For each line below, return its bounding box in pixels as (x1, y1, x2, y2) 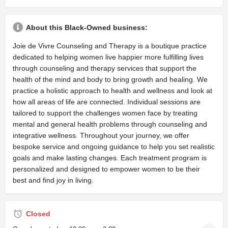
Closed (26, 209, 50, 218)
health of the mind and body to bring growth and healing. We (13, 75, 208, 83)
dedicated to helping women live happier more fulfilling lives (13, 52, 204, 61)
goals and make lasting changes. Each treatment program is (13, 153, 207, 162)
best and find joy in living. (13, 176, 94, 184)
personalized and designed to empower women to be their (13, 164, 200, 173)
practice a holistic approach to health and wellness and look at (13, 86, 212, 95)
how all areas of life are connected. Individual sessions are (13, 97, 201, 106)
